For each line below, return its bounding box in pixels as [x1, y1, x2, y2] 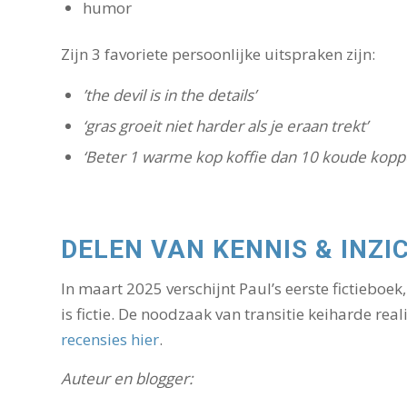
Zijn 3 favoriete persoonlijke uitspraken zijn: [61, 43, 375, 65]
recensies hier [61, 329, 159, 351]
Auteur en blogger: [61, 367, 193, 389]
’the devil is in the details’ [83, 84, 256, 105]
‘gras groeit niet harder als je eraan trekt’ [83, 114, 372, 136]
